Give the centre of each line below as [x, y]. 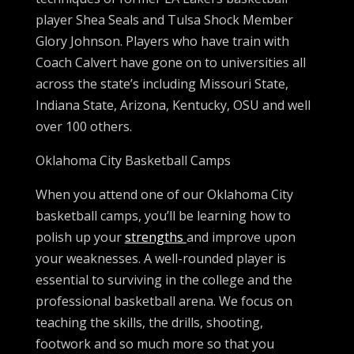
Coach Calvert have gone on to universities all [170, 62]
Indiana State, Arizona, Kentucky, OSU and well [173, 105]
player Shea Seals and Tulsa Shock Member [164, 19]
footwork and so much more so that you [154, 343]
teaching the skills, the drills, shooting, [149, 322]
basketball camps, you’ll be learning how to [163, 215]
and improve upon [241, 237]
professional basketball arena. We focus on [164, 301]
